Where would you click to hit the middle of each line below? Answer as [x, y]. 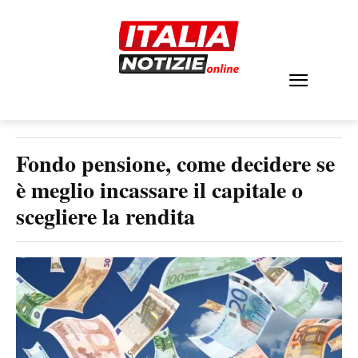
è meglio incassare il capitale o [159, 190]
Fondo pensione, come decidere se [175, 163]
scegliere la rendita [105, 216]
